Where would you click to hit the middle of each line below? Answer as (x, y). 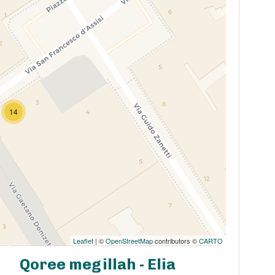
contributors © (176, 241)
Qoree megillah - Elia (98, 265)
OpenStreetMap (129, 241)
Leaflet (83, 241)
